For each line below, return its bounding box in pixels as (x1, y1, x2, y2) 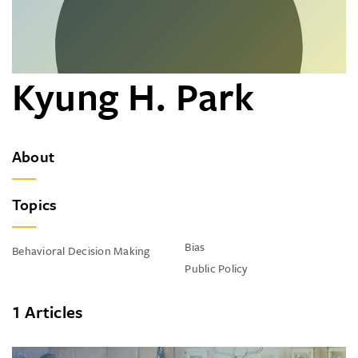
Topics (12, 193, 58, 215)
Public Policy (185, 260, 249, 276)
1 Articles (12, 300, 83, 324)
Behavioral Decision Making (12, 242, 150, 259)
